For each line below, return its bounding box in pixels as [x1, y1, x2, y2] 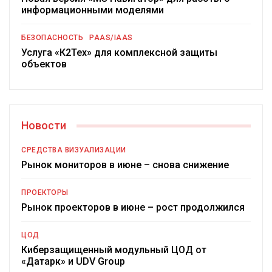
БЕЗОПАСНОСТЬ [21, 33, 83, 42]
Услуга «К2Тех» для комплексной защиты [21, 47, 217, 59]
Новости [21, 119, 66, 132]
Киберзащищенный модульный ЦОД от [21, 244, 206, 256]
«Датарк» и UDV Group [21, 256, 125, 268]
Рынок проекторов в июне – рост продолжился [21, 202, 245, 214]
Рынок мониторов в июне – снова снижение [21, 159, 229, 171]
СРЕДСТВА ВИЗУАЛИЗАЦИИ [21, 146, 126, 155]
